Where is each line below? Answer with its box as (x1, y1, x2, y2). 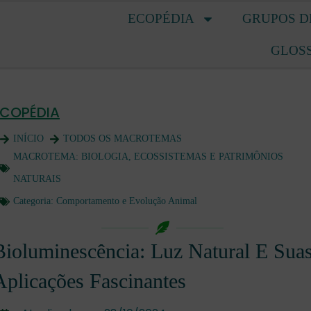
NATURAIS (13, 174, 61, 184)
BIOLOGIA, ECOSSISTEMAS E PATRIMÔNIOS (81, 151, 283, 162)
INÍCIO (13, 133, 44, 144)
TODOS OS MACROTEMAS (63, 133, 182, 144)
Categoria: (13, 196, 56, 206)
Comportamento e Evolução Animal (56, 196, 197, 206)
